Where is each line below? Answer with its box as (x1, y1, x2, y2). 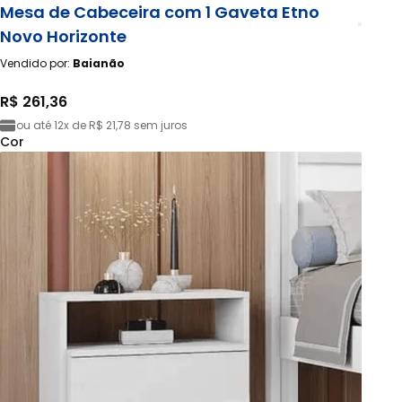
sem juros (131, 118, 188, 134)
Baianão (73, 56, 125, 72)
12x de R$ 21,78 (54, 118, 131, 134)
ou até (16, 118, 54, 134)
